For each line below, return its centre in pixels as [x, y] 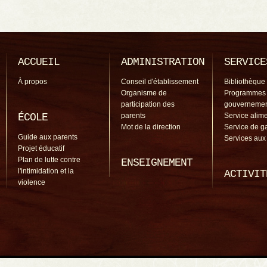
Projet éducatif [41, 148]
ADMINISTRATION [163, 62]
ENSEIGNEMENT [157, 163]
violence [32, 182]
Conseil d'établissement [160, 82]
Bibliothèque [245, 82]
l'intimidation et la [46, 171]
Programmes [245, 93]
